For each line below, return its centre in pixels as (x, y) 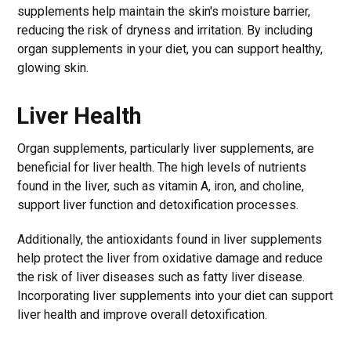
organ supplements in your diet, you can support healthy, (170, 49)
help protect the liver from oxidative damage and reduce (170, 258)
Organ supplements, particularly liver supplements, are (166, 148)
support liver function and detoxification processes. (158, 204)
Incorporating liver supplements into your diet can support (175, 295)
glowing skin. (53, 67)
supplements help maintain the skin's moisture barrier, (164, 11)
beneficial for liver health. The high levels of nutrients (162, 167)
